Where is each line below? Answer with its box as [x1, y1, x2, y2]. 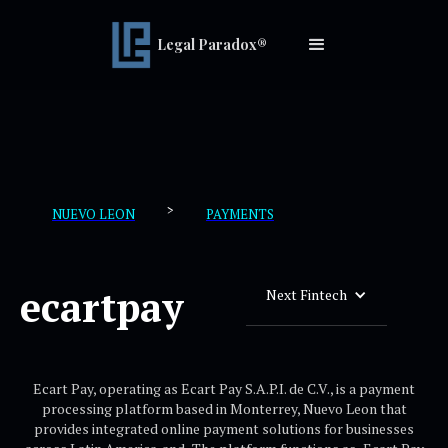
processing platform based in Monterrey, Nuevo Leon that [41, 399, 407, 418]
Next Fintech [265, 285, 347, 304]
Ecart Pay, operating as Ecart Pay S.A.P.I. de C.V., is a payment [33, 379, 415, 398]
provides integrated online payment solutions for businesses [34, 419, 414, 438]
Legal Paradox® [151, 35, 267, 54]
